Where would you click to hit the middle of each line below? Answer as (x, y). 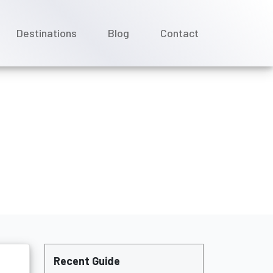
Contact (179, 33)
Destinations (47, 33)
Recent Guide (87, 261)
